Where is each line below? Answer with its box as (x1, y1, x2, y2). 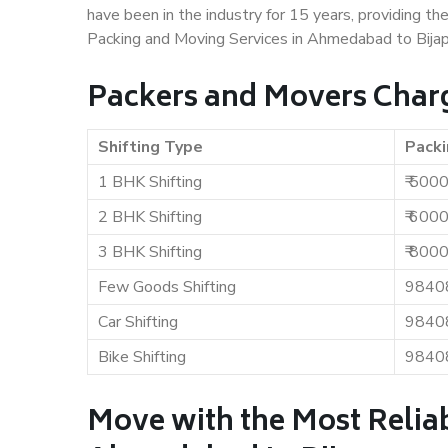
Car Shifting (98, 311, 178, 333)
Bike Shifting (98, 346, 186, 368)
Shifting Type (98, 136, 203, 158)
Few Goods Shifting (98, 276, 236, 298)
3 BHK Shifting (98, 241, 202, 263)
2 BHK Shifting (98, 206, 202, 228)
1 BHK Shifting (98, 171, 202, 193)
